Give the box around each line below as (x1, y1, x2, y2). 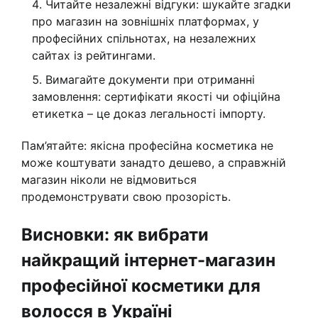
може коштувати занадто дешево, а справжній (21, 155, 286, 170)
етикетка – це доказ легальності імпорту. (32, 106, 265, 121)
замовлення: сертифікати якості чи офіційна (32, 89, 280, 104)
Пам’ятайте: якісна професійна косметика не (21, 138, 273, 153)
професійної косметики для (21, 275, 261, 297)
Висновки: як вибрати (21, 224, 209, 246)
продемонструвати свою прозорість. (21, 190, 231, 204)
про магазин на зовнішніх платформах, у (32, 14, 259, 29)
